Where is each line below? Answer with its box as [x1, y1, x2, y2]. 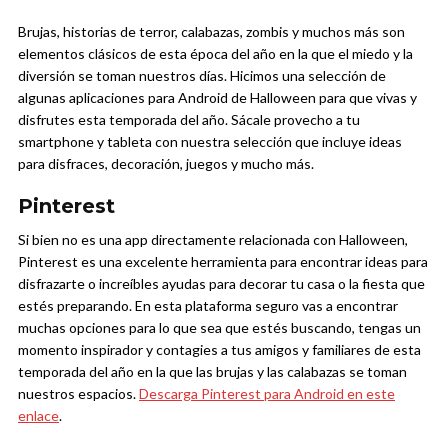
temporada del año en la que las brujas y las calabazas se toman [18, 363, 407, 381]
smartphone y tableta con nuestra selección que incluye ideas [18, 133, 402, 151]
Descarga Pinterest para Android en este [139, 385, 395, 403]
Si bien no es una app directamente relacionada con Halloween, [18, 231, 408, 249]
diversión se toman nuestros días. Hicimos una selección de [18, 67, 386, 85]
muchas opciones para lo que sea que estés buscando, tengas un [18, 319, 421, 337]
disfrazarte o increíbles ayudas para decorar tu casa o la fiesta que [18, 275, 425, 293]
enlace [18, 407, 59, 425]
